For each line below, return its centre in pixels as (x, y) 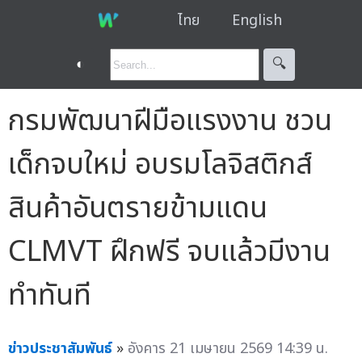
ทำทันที (50, 295)
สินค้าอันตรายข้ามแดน (138, 208)
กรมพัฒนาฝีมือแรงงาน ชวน (170, 121)
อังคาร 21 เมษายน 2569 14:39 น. (228, 348)
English (257, 20)
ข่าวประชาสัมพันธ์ (60, 348)
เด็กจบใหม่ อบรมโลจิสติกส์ (160, 164)
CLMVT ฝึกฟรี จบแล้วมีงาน (169, 252)
